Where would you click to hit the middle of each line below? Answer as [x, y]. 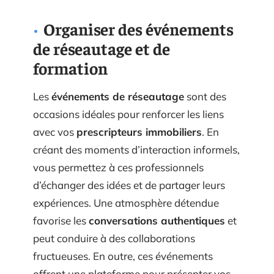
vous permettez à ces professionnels [118, 176]
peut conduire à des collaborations [114, 247]
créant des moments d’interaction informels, [136, 158]
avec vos [55, 140]
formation [70, 76]
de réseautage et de [102, 57]
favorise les [61, 229]
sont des [205, 105]
